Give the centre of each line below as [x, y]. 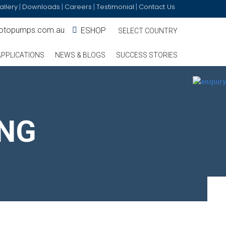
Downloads [41, 7]
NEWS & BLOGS [80, 55]
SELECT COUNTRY [148, 31]
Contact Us [157, 7]
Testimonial [115, 7]
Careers [78, 7]
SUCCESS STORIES [147, 55]
